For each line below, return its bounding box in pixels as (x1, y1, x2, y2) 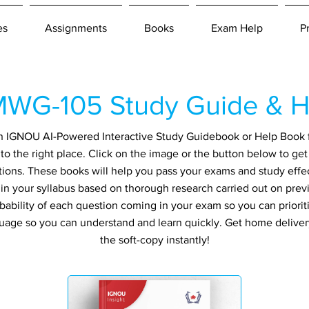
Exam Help (211, 22, 263, 34)
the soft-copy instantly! (99, 233, 210, 246)
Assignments (45, 22, 107, 34)
